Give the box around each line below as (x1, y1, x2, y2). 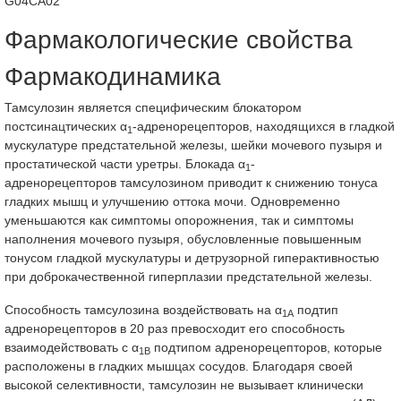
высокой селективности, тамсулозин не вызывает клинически (4, 378, 363, 392)
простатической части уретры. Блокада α (4, 157, 245, 171)
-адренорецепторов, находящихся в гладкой (132, 119, 395, 133)
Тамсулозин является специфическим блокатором (4, 100, 302, 115)
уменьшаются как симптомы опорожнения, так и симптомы (4, 213, 354, 227)
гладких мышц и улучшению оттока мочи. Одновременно (4, 194, 340, 209)
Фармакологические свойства (4, 26, 353, 54)
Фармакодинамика (4, 63, 221, 90)
